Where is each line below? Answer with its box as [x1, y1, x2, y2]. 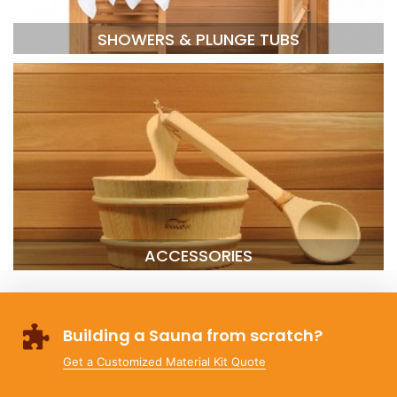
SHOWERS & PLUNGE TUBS [97, 27, 300, 51]
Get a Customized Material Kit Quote [63, 354, 266, 369]
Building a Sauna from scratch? [63, 323, 323, 346]
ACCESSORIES [144, 244, 253, 267]
